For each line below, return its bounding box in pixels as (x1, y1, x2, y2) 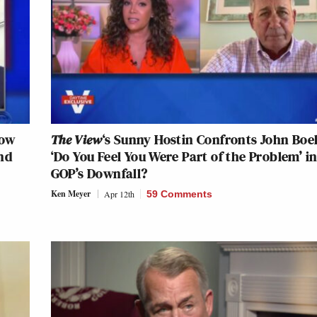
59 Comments (146, 188, 212, 200)
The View (50, 129, 103, 149)
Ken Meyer (50, 187, 91, 200)
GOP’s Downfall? (50, 163, 148, 183)
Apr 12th (103, 188, 134, 200)
